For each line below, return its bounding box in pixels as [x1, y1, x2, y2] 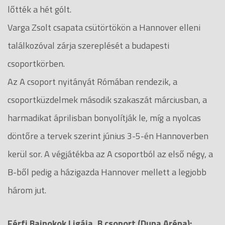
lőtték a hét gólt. [8, 2, 71, 16]
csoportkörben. [8, 56, 65, 70]
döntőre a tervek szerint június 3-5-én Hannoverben [8, 129, 208, 143]
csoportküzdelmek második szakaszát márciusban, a [8, 92, 207, 106]
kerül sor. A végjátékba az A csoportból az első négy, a [8, 147, 213, 161]
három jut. [8, 183, 46, 197]
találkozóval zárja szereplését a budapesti [8, 38, 169, 52]
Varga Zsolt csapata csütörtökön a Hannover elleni [8, 20, 200, 34]
